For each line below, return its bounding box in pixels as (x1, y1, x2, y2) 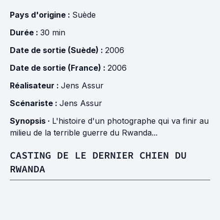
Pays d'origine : (10, 10, 72, 20)
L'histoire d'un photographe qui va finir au (52, 116, 209, 126)
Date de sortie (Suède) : (10, 45, 105, 55)
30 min (40, 27, 65, 37)
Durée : (10, 27, 40, 37)
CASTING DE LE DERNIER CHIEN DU (10, 149, 187, 161)
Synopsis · (10, 116, 52, 126)
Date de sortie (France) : (10, 63, 108, 73)
